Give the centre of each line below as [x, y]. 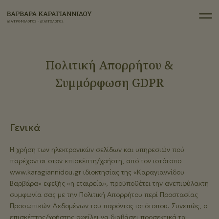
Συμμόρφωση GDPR [109, 82]
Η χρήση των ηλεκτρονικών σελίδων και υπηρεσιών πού [97, 150]
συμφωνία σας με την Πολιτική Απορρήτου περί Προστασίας [104, 195]
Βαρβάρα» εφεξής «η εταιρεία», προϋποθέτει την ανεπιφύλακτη [109, 183]
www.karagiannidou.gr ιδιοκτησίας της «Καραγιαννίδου [97, 172]
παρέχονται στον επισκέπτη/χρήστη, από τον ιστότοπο [96, 161]
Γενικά [25, 128]
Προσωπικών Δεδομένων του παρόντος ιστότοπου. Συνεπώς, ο [109, 206]
